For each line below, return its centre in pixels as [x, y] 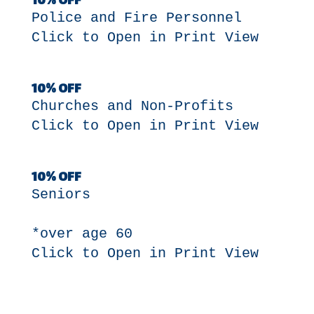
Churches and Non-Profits [132, 106]
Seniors [61, 194]
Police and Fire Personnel [136, 18]
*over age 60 [82, 234]
